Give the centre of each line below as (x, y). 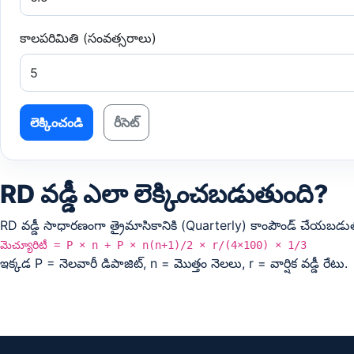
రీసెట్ (126, 122)
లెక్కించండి (56, 122)
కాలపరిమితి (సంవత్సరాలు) (88, 38)
